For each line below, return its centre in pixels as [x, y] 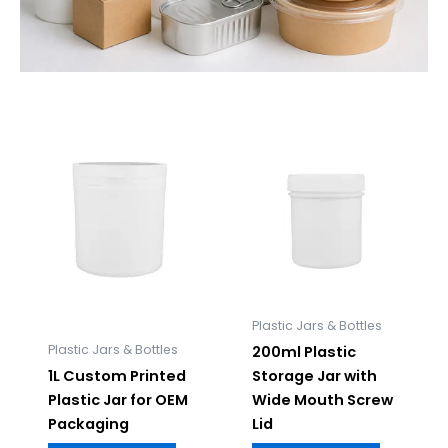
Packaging [88, 424]
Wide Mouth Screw [322, 400]
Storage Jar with [314, 376]
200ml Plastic [303, 352]
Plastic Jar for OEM [117, 400]
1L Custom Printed [116, 376]
